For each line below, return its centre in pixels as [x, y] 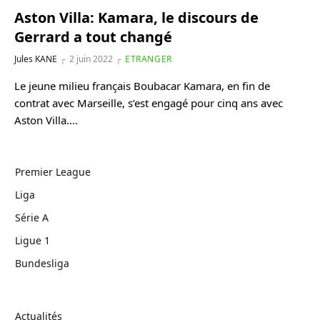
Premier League [53, 172]
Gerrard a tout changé [93, 37]
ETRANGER [149, 59]
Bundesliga [42, 263]
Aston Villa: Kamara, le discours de [136, 17]
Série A [32, 217]
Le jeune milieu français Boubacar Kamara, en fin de [142, 86]
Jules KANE [36, 59]
